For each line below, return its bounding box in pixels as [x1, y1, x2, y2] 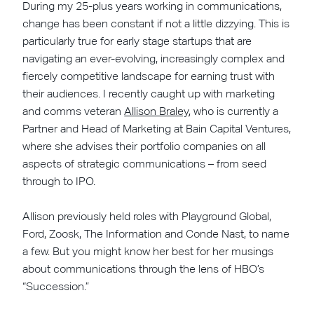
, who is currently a [189, 104, 279, 118]
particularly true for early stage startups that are [22, 34, 252, 48]
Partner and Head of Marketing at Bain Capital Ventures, [22, 121, 292, 135]
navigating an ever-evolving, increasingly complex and [22, 51, 285, 65]
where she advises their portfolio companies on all [22, 139, 266, 153]
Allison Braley [124, 104, 189, 118]
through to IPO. [22, 174, 96, 188]
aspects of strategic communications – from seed [22, 156, 267, 170]
